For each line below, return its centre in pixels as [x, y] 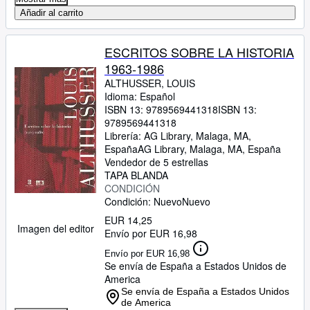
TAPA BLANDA [136, 175]
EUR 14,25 [128, 220]
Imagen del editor [55, 228]
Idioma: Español [140, 96]
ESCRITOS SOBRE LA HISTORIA [199, 52]
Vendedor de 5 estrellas [156, 162]
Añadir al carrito [52, 13]
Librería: [124, 136]
